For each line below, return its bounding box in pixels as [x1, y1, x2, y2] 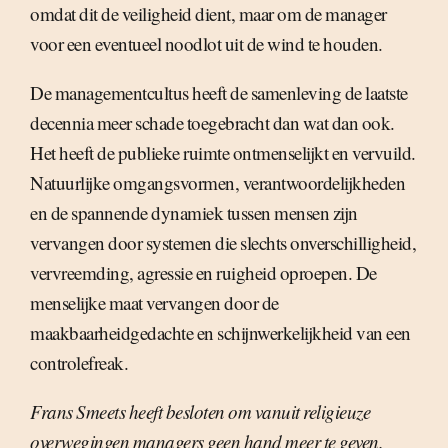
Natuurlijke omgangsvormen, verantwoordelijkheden [30, 170, 405, 195]
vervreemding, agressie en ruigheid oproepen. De [30, 260, 377, 285]
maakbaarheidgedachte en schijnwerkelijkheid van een [30, 320, 411, 345]
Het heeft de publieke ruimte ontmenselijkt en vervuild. [30, 140, 416, 165]
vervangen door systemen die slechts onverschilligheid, [30, 230, 416, 255]
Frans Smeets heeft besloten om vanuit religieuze [30, 399, 370, 424]
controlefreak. [30, 350, 128, 375]
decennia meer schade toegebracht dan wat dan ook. [30, 110, 395, 135]
